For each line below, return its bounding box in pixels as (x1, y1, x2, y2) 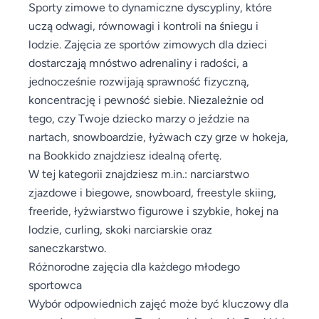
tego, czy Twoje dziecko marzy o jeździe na (28, 111, 249, 125)
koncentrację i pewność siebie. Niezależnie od (28, 93, 263, 106)
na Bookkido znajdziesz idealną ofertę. (28, 148, 221, 162)
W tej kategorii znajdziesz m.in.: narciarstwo (28, 167, 249, 180)
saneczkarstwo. (28, 241, 106, 254)
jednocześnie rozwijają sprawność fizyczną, (28, 74, 249, 88)
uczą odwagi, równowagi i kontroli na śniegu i (28, 19, 258, 32)
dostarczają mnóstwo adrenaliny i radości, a (28, 56, 248, 69)
